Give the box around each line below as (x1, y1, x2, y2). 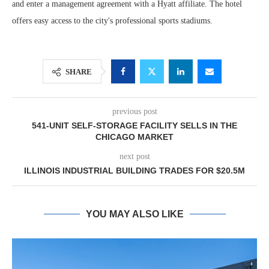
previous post (112, 107, 157, 116)
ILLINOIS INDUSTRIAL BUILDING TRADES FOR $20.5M (24, 166, 245, 175)
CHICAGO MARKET (95, 132, 174, 142)
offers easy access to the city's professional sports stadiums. (12, 16, 213, 25)
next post (119, 152, 150, 161)
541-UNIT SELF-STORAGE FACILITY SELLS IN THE (32, 121, 237, 130)
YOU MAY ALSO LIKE (85, 209, 184, 219)
